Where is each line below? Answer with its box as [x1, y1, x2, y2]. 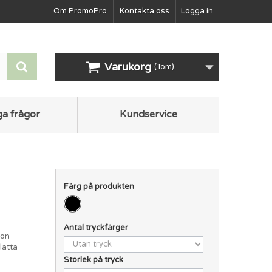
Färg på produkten [64, 181, 137, 191]
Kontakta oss [120, 6, 169, 16]
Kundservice [119, 107, 177, 120]
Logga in [181, 6, 213, 16]
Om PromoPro [53, 6, 107, 16]
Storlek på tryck [64, 254, 126, 265]
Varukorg [104, 60, 151, 73]
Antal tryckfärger [64, 222, 131, 233]
